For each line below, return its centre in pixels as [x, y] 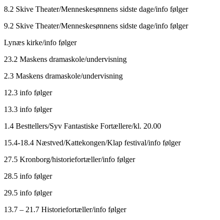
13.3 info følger [28, 109]
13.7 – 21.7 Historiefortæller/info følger [65, 209]
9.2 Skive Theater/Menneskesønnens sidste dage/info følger [96, 26]
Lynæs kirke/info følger [40, 42]
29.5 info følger [28, 192]
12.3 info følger [28, 92]
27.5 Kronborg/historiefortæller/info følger [69, 159]
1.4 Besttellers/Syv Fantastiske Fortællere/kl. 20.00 [82, 126]
